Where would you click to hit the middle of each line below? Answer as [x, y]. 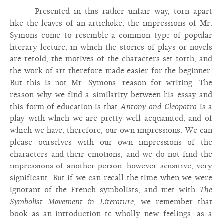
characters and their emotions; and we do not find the [111, 154]
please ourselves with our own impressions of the [111, 142]
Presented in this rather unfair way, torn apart [123, 11]
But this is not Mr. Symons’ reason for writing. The [111, 83]
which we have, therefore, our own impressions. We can [111, 130]
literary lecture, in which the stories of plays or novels [111, 47]
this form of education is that [65, 107]
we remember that [174, 202]
